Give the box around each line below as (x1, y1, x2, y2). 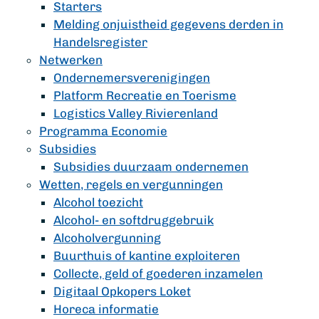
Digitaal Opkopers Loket (53, 284, 191, 298)
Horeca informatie (53, 302, 159, 316)
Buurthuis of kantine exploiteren (53, 249, 240, 263)
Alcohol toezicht (53, 195, 143, 209)
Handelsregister (53, 35, 147, 49)
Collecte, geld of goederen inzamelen (53, 266, 263, 281)
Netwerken (39, 53, 103, 67)
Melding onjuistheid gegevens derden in (53, 17, 283, 31)
